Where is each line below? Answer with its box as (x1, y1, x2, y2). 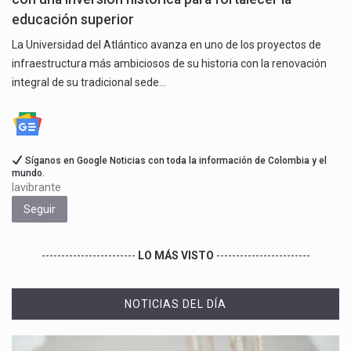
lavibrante (12, 180, 61, 194)
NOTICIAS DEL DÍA (125, 297, 226, 310)
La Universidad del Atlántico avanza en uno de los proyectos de (12, 38, 321, 51)
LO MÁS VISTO (137, 248, 214, 262)
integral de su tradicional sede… (12, 75, 166, 89)
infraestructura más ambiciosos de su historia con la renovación (12, 56, 327, 70)
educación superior (12, 11, 134, 27)
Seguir (24, 202, 56, 215)
